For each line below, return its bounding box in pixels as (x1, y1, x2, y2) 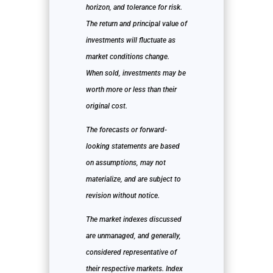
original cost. (85, 102, 127, 111)
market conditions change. (85, 52, 169, 62)
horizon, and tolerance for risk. (85, 3, 182, 12)
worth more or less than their (85, 85, 177, 94)
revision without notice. (85, 191, 160, 200)
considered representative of (85, 248, 177, 257)
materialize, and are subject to (85, 175, 181, 184)
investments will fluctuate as (85, 36, 175, 45)
